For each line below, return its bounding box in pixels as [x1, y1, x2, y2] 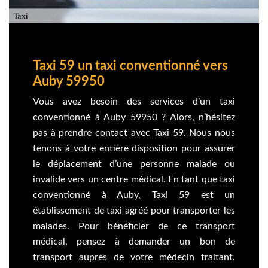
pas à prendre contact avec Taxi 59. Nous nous [33, 127, 235, 138]
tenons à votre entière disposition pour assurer [33, 143, 235, 153]
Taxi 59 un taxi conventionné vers [33, 59, 228, 72]
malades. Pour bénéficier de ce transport [33, 221, 235, 231]
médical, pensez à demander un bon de [33, 236, 235, 246]
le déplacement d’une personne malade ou [33, 159, 235, 169]
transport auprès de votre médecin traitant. [33, 252, 235, 262]
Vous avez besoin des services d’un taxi [33, 96, 235, 106]
